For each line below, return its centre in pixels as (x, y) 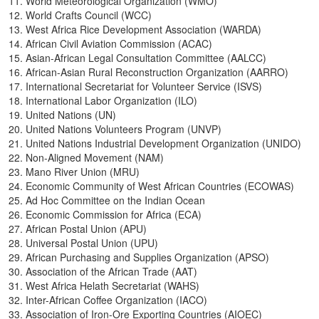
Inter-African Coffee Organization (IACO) (116, 300)
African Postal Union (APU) (86, 229)
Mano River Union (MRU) (83, 172)
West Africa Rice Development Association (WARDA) (143, 30)
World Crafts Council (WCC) (89, 15)
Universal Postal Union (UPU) (92, 243)
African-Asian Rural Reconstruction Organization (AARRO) (157, 72)
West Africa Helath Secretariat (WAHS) (113, 286)
